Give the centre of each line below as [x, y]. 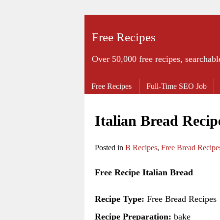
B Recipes [141, 147]
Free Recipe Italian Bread [144, 172]
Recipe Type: [120, 199]
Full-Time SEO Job [177, 86]
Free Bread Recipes [180, 199]
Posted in [110, 147]
